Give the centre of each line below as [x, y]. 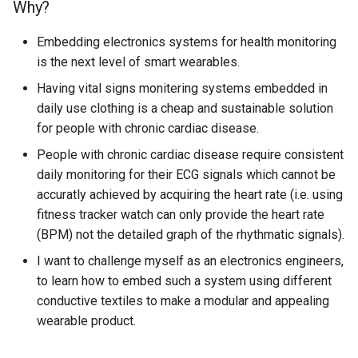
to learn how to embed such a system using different [184, 281]
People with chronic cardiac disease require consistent [190, 155]
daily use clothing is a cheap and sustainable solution [185, 108]
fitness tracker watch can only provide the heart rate [181, 215]
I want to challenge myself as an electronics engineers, [190, 261]
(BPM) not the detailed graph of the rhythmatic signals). [191, 235]
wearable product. [86, 321]
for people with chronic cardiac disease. [148, 128]
